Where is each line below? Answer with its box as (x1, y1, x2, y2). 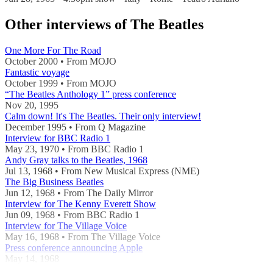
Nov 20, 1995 (5, 100, 58, 111)
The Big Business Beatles (5, 177, 104, 188)
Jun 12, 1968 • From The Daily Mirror (5, 188, 153, 199)
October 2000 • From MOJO (5, 56, 116, 67)
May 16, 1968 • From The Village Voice (5, 232, 160, 243)
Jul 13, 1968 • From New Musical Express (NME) (5, 166, 199, 177)
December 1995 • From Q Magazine (5, 122, 146, 133)
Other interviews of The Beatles (5, 16, 204, 33)
